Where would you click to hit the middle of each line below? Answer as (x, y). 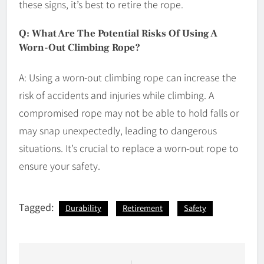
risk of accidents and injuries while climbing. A (116, 95)
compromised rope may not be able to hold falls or (129, 112)
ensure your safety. (60, 165)
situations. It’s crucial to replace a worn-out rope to (129, 148)
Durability (83, 207)
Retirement (143, 207)
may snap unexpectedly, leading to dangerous (118, 130)
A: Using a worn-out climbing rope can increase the (128, 77)
